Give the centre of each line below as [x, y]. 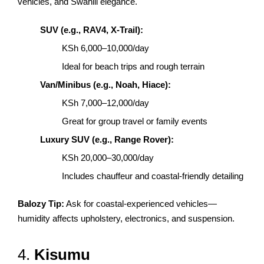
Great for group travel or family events [135, 121]
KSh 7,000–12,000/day [105, 103]
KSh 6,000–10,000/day [105, 48]
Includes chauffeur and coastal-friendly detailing [153, 176]
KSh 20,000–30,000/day [108, 157]
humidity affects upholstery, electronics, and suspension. [126, 219]
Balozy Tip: [41, 204]
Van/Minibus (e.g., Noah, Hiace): [105, 84]
